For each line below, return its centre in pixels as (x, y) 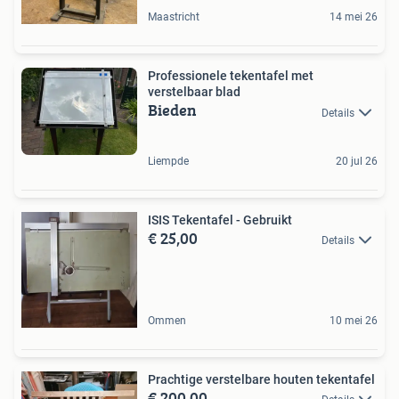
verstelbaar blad (194, 92)
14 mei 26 (354, 17)
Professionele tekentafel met (231, 76)
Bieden (172, 110)
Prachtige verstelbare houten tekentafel (261, 379)
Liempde (168, 161)
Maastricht (174, 17)
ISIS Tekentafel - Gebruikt (220, 220)
